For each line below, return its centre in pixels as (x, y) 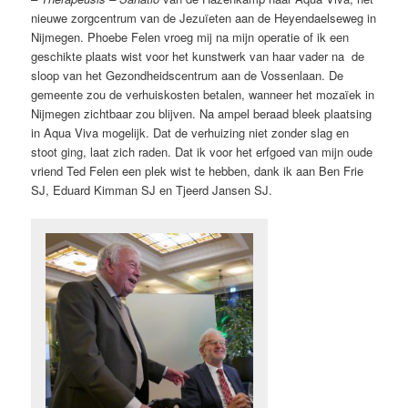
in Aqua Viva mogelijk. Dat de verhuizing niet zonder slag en (190, 133)
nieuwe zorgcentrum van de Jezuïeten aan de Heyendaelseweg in (204, 18)
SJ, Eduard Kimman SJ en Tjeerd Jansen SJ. (152, 190)
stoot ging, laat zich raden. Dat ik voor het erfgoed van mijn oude (202, 152)
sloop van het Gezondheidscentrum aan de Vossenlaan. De (188, 76)
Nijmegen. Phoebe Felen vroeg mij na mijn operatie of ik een (190, 37)
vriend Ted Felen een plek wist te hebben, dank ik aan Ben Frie (198, 171)
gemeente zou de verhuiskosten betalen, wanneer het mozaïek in (203, 95)
